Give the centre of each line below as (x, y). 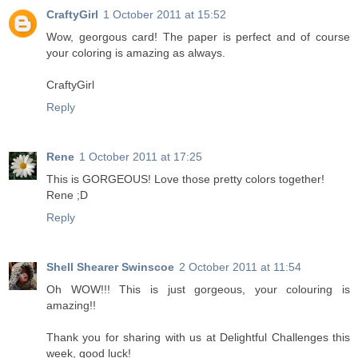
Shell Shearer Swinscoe (110, 267)
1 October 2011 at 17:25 (141, 157)
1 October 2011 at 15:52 (165, 15)
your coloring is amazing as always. (136, 53)
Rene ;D (67, 195)
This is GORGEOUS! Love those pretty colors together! (185, 179)
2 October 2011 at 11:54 (240, 267)
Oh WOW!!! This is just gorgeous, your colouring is (198, 290)
